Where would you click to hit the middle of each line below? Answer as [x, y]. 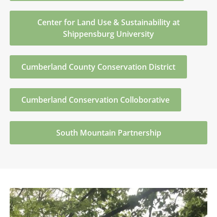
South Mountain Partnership [108, 133]
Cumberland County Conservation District [98, 67]
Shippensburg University [108, 34]
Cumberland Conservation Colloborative [95, 100]
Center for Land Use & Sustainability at [108, 23]
